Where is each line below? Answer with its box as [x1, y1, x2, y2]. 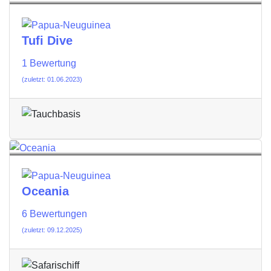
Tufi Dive [22, 33, 73, 47]
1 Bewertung [22, 57, 76, 68]
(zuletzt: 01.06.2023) [22, 75, 82, 83]
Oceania [22, 184, 69, 198]
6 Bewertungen [22, 209, 87, 220]
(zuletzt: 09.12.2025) [22, 226, 82, 234]
